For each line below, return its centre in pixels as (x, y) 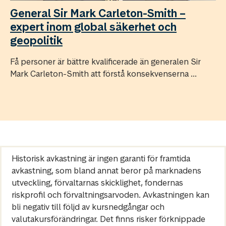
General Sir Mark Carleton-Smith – (98, 13)
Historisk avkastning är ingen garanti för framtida (101, 159)
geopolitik (36, 41)
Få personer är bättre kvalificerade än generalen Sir (105, 62)
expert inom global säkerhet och (93, 27)
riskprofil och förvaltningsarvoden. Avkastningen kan (110, 195)
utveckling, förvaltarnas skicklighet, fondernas (97, 183)
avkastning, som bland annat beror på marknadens (106, 171)
